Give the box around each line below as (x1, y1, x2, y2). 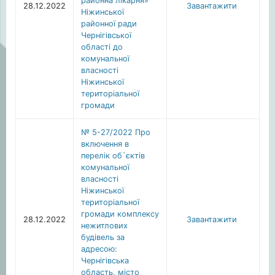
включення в (81, 139, 129, 149)
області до (81, 42, 123, 52)
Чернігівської (81, 31, 131, 40)
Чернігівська (81, 256, 129, 265)
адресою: (81, 244, 117, 254)
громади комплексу (81, 209, 159, 219)
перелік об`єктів (81, 151, 145, 160)
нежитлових (81, 221, 128, 230)
